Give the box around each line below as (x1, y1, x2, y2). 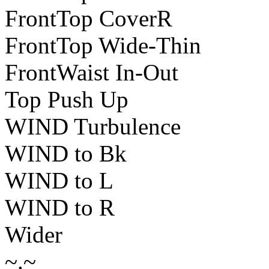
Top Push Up (5, 86, 128, 113)
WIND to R (5, 195, 115, 221)
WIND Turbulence (5, 113, 181, 140)
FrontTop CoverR (5, 5, 172, 32)
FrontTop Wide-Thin (5, 32, 201, 59)
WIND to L (5, 168, 113, 194)
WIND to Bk (5, 141, 127, 167)
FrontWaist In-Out (5, 59, 178, 86)
